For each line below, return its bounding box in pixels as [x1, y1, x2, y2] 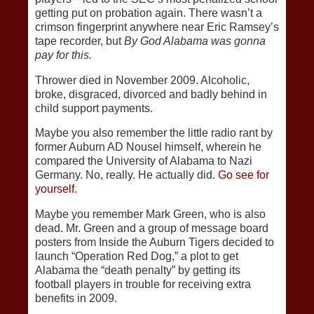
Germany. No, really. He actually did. [35, 169, 218, 182]
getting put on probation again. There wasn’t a [35, 6, 262, 19]
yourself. [35, 183, 77, 196]
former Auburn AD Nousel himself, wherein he [35, 141, 261, 153]
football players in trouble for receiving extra [35, 278, 251, 291]
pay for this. [35, 48, 92, 61]
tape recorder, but [35, 34, 124, 47]
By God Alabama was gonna [124, 34, 266, 47]
